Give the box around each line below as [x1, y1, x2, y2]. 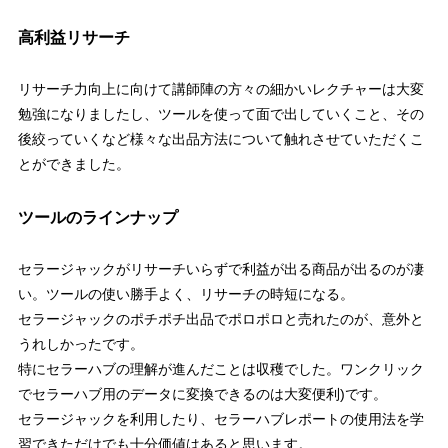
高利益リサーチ [17, 28, 130, 47]
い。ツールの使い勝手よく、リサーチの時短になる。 [17, 286, 354, 303]
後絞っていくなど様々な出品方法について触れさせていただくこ [17, 131, 424, 148]
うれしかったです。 [17, 336, 144, 353]
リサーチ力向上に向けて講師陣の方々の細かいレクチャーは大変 [17, 81, 424, 98]
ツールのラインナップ [17, 208, 178, 227]
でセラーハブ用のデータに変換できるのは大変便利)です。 [17, 386, 387, 403]
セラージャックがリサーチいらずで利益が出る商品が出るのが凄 [17, 261, 424, 278]
